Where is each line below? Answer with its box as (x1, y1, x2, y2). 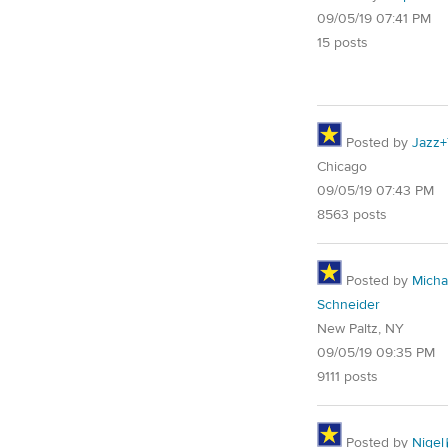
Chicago (317, 157, 367, 176)
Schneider (317, 295, 380, 314)
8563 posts (317, 205, 387, 224)
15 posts (317, 34, 368, 53)
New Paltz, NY (317, 319, 404, 338)
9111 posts (317, 367, 378, 386)
